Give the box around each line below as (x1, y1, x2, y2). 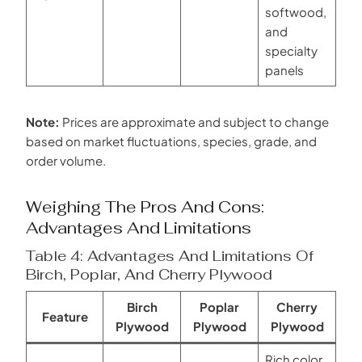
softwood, (264, 3, 326, 19)
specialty (264, 42, 318, 58)
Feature (41, 308, 88, 324)
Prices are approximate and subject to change (60, 113, 329, 129)
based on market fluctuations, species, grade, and (26, 133, 317, 149)
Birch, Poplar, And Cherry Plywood (26, 264, 272, 284)
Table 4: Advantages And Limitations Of (26, 246, 314, 265)
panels (264, 61, 304, 78)
